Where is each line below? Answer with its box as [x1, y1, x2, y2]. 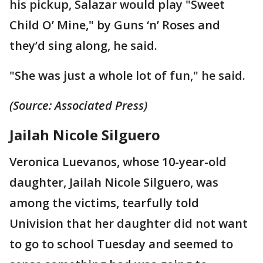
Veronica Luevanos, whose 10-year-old [9, 153, 227, 170]
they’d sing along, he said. [9, 37, 157, 53]
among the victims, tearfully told [9, 194, 199, 211]
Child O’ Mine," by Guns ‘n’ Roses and [9, 16, 220, 33]
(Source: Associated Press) [9, 97, 147, 113]
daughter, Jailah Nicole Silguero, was [9, 174, 218, 190]
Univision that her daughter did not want [9, 215, 248, 231]
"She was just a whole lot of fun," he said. [9, 67, 245, 83]
